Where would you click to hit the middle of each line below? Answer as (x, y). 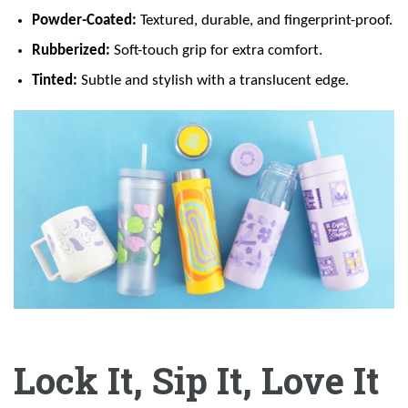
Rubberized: (71, 50)
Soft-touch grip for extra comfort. (216, 50)
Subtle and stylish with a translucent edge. (213, 80)
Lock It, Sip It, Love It (196, 381)
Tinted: (55, 80)
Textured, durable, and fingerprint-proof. (265, 20)
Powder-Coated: (84, 20)
